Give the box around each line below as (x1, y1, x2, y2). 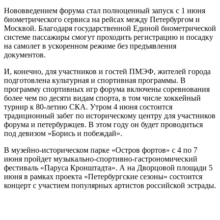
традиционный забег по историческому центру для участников (4, 111, 216, 120)
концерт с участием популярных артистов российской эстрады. (4, 181, 216, 190)
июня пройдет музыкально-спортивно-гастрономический (4, 155, 197, 164)
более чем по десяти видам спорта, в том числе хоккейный (4, 94, 201, 103)
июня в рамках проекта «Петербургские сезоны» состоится (4, 172, 202, 181)
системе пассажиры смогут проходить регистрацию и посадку (4, 33, 213, 42)
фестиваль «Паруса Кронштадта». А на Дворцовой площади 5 (4, 164, 213, 172)
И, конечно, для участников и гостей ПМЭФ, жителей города (4, 67, 211, 76)
